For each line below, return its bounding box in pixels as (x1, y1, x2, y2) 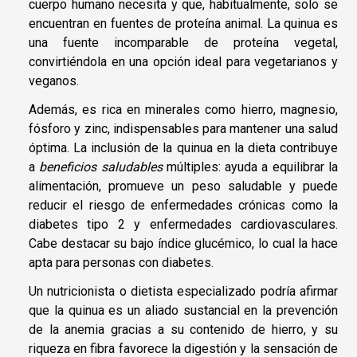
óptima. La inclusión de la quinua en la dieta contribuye (29, 140, 338, 156)
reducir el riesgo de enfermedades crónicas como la (29, 198, 338, 214)
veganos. (29, 73, 79, 89)
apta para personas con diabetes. (29, 255, 214, 271)
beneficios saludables (39, 159, 163, 175)
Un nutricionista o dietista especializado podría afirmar (29, 284, 338, 300)
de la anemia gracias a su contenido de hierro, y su (29, 322, 338, 338)
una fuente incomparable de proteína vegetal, (29, 35, 338, 51)
